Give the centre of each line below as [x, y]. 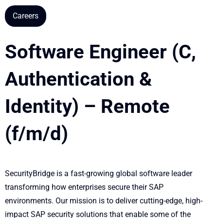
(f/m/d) [36, 133]
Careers [26, 16]
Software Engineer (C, [100, 52]
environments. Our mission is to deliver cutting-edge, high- [104, 200]
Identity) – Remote [87, 106]
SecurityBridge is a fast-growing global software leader [99, 173]
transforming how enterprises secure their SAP [84, 187]
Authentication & [78, 79]
